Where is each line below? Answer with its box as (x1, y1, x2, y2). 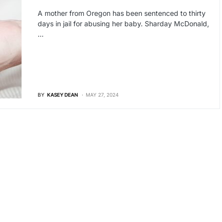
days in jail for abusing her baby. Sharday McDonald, (37, 19, 209, 28)
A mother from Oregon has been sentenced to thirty (37, 9, 206, 17)
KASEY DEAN (47, 91, 78, 98)
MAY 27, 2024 (85, 91, 118, 98)
